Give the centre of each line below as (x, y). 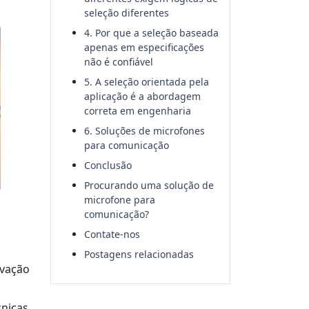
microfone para (120, 200)
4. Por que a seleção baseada (151, 33)
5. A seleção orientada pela (147, 82)
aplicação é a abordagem (142, 96)
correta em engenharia (138, 111)
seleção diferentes (127, 13)
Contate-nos (112, 234)
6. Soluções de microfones (144, 131)
